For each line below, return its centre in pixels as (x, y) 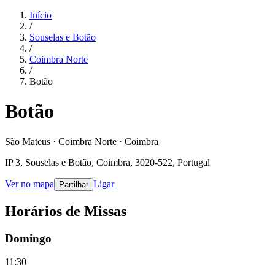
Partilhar (74, 184)
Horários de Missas (66, 211)
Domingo (28, 238)
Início (41, 15)
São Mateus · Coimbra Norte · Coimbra (82, 141)
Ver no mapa (29, 184)
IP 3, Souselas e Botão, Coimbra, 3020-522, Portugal (107, 162)
